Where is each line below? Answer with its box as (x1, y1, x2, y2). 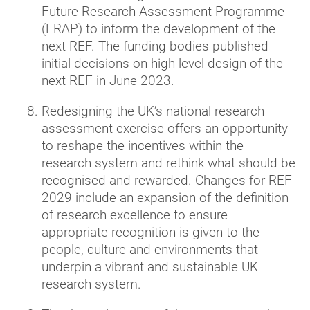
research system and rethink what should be (42, 155, 295, 172)
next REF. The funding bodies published (42, 38, 268, 55)
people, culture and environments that (42, 241, 258, 258)
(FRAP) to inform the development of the (42, 21, 275, 37)
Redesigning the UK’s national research (42, 103, 264, 120)
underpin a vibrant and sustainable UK (42, 259, 258, 275)
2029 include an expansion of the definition (42, 190, 289, 206)
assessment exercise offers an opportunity (42, 120, 288, 137)
